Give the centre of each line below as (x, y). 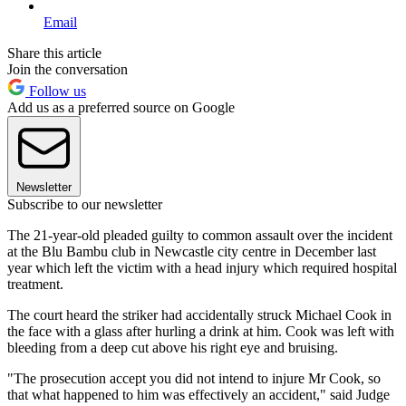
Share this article (54, 53)
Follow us (56, 92)
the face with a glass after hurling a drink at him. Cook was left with (201, 332)
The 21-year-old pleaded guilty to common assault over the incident (200, 236)
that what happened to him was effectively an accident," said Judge (198, 395)
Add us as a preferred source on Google (121, 108)
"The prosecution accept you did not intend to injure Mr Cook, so (194, 379)
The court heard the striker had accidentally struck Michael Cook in (199, 315)
